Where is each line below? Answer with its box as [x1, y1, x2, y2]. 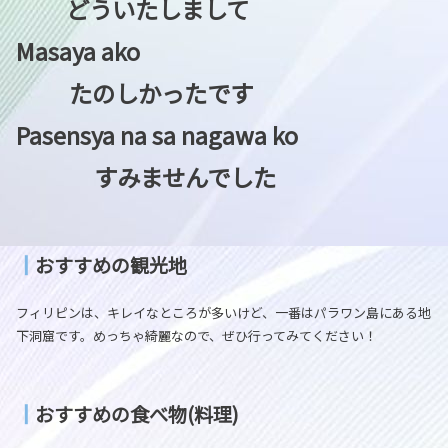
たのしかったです [16, 75, 253, 110]
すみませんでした [16, 159, 276, 194]
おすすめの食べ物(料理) [35, 399, 239, 428]
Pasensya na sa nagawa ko [16, 117, 423, 152]
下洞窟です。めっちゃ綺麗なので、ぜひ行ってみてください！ [16, 325, 377, 345]
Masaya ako [16, 33, 432, 68]
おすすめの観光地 [35, 250, 187, 279]
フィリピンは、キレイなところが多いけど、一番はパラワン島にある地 [16, 302, 431, 322]
